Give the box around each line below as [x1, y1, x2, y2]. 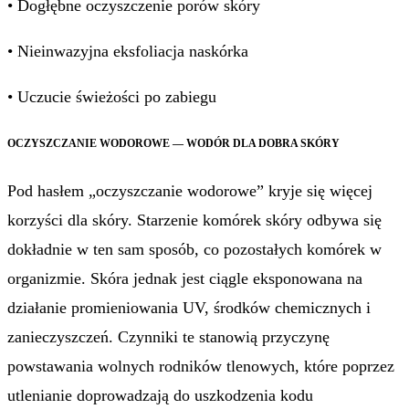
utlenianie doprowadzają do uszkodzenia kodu [7, 386, 313, 405]
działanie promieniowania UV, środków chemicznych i [7, 299, 371, 318]
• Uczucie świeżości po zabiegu [7, 87, 216, 106]
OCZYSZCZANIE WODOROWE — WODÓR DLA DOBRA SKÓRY [7, 136, 340, 150]
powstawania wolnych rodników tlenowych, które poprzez [7, 357, 394, 376]
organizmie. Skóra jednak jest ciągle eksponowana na [7, 269, 362, 288]
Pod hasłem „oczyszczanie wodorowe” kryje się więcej [7, 182, 372, 201]
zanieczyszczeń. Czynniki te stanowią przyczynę [7, 328, 330, 347]
